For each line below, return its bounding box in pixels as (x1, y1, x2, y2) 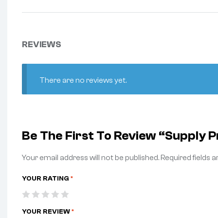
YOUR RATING (22, 174, 71, 182)
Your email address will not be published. (22, 153, 159, 163)
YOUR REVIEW (22, 207, 72, 216)
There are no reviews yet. (39, 75, 127, 85)
